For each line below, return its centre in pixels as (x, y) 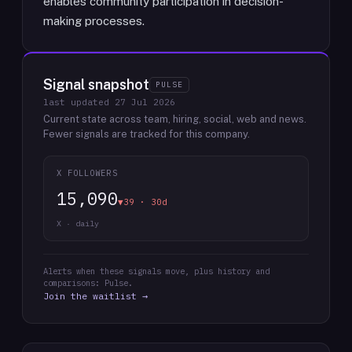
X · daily (78, 224)
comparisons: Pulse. (88, 283)
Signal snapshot (96, 84)
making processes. (94, 21)
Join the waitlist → (95, 296)
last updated (79, 102)
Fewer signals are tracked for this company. (147, 134)
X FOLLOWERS (87, 173)
